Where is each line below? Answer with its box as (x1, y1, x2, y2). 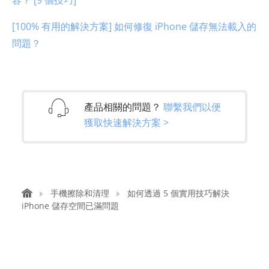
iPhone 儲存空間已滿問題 (22, 200, 119, 212)
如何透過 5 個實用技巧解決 (127, 187, 229, 199)
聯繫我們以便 (163, 100, 221, 113)
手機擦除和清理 (50, 187, 109, 199)
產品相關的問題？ (84, 100, 163, 113)
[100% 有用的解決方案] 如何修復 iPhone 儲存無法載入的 (12, 19, 256, 33)
